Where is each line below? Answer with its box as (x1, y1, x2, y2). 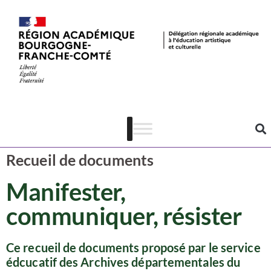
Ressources (109, 62, 162, 74)
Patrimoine (111, 100, 160, 111)
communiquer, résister (6, 201, 242, 230)
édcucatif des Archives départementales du (6, 255, 241, 269)
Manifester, (6, 177, 126, 206)
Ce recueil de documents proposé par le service (6, 240, 261, 255)
